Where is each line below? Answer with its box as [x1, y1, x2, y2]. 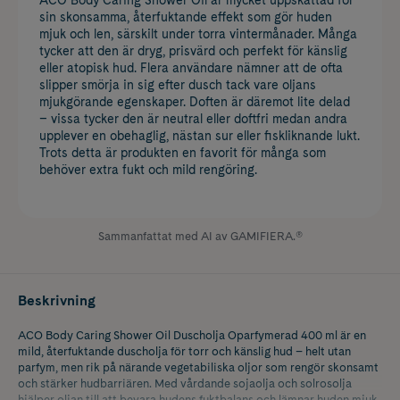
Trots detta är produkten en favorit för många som [39, 145, 326, 160]
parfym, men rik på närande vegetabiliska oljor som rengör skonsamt [18, 360, 379, 374]
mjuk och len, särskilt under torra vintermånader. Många [39, 26, 357, 41]
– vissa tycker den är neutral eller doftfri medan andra [39, 111, 347, 126]
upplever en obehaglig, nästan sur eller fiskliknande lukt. [39, 128, 360, 143]
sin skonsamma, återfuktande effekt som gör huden [39, 9, 332, 24]
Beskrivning [18, 291, 96, 309]
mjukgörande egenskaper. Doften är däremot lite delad [39, 94, 350, 109]
